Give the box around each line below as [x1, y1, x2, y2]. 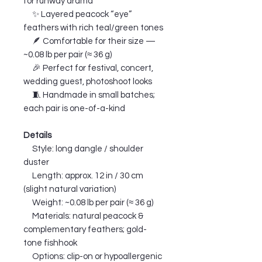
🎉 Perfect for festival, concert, [23, 63, 153, 73]
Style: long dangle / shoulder [23, 144, 143, 153]
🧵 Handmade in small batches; [23, 90, 155, 99]
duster [23, 157, 49, 167]
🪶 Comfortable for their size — [23, 36, 156, 46]
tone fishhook [23, 238, 77, 247]
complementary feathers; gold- [23, 225, 147, 234]
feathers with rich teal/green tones [23, 23, 163, 32]
